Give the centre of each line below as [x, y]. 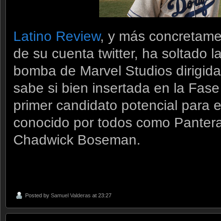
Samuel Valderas [71, 196]
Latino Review [57, 36]
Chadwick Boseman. [77, 140]
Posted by [38, 196]
